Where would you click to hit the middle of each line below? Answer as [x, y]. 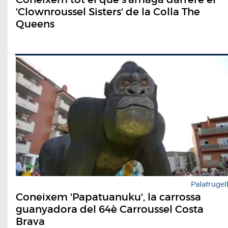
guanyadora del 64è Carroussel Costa [110, 209]
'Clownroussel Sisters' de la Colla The [108, 11]
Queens [35, 24]
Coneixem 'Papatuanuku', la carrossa [108, 197]
